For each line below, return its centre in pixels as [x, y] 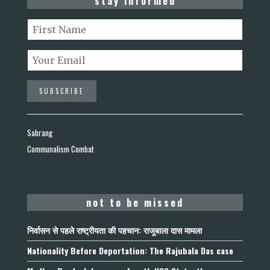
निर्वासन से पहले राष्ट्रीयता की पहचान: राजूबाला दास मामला [115, 230]
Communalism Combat [61, 149]
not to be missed [135, 202]
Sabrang [40, 132]
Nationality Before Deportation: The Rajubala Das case [130, 250]
